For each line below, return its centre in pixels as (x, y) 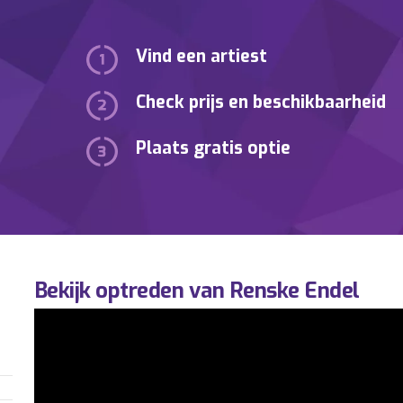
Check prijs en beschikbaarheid (261, 103)
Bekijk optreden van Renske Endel (197, 291)
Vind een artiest (202, 57)
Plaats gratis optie (214, 148)
